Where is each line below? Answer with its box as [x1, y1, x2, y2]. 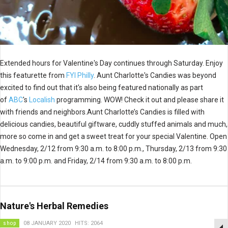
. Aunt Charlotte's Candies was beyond [94, 71, 216, 79]
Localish [29, 96, 55, 104]
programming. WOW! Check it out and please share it [55, 96, 224, 104]
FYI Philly [66, 71, 94, 79]
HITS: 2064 [75, 220, 103, 226]
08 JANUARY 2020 [23, 220, 71, 226]
